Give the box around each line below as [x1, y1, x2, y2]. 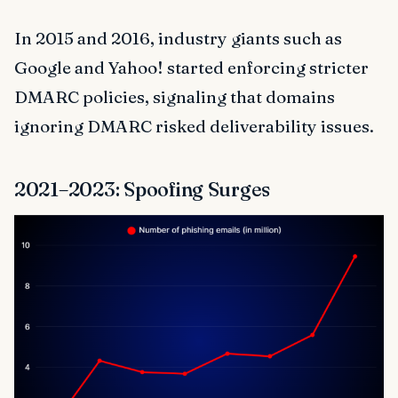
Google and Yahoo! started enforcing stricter [14, 56, 369, 78]
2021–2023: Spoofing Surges [14, 176, 271, 202]
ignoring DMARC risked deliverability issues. [14, 115, 374, 137]
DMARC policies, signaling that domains [14, 85, 335, 107]
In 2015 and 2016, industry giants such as [14, 27, 342, 49]
